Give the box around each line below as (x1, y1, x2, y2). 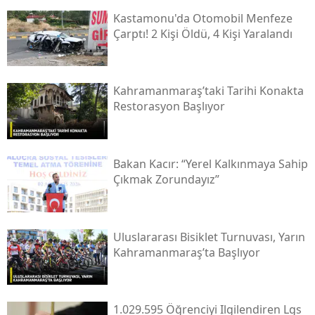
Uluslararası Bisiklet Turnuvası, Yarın (112, 229, 305, 245)
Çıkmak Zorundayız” (112, 172, 219, 188)
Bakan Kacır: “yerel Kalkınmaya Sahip (112, 156, 308, 172)
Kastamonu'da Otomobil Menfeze (112, 10, 292, 26)
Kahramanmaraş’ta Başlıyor (112, 244, 260, 260)
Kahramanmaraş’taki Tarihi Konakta (112, 83, 304, 99)
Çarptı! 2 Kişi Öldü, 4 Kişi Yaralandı (112, 25, 292, 41)
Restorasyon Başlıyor (112, 98, 225, 115)
